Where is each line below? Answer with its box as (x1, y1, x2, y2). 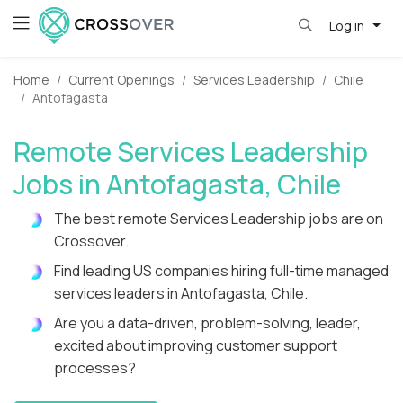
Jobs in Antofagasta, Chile (13, 166, 341, 203)
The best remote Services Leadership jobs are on (54, 209, 383, 229)
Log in (328, 16, 367, 34)
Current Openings (68, 71, 175, 89)
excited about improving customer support (54, 336, 337, 356)
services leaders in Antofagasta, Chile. (54, 283, 308, 304)
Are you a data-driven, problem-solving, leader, (54, 313, 361, 334)
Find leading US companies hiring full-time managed (54, 261, 389, 282)
